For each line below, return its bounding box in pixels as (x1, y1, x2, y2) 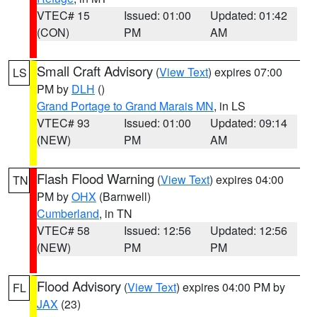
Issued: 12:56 (123, 222, 191, 238)
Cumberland (37, 205, 99, 221)
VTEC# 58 (37, 222, 90, 238)
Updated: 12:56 (210, 222, 288, 238)
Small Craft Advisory (37, 62, 153, 80)
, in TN (99, 205, 132, 221)
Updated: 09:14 (210, 115, 288, 131)
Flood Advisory (37, 277, 121, 295)
